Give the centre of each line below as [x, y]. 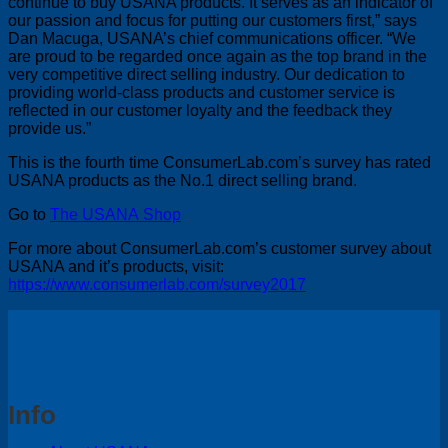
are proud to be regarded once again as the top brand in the [217, 56]
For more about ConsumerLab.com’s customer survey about [219, 248]
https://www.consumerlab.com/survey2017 [157, 284]
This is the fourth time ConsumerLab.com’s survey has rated [219, 162]
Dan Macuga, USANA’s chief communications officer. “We [212, 38]
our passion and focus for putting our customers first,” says [212, 20]
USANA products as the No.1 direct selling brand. [182, 180]
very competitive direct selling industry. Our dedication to [206, 74]
